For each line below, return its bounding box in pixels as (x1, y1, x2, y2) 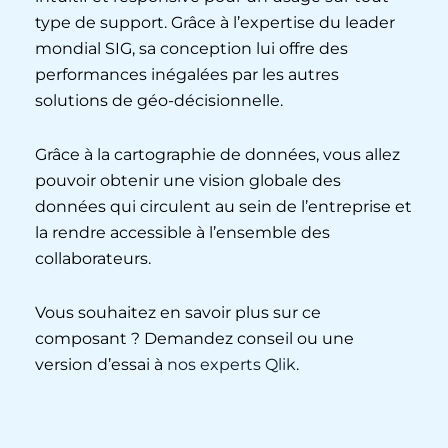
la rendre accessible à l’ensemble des (35, 222, 330, 242)
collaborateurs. (35, 248, 151, 268)
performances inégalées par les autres (35, 64, 339, 84)
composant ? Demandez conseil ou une (35, 328, 354, 348)
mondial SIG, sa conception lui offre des (35, 38, 348, 58)
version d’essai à (35, 354, 167, 374)
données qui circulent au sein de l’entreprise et (35, 196, 412, 216)
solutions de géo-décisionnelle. (35, 90, 283, 110)
